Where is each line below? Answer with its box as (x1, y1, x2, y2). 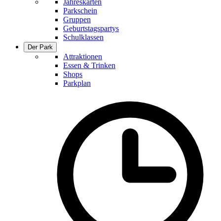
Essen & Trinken (63, 61, 115, 70)
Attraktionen (63, 52, 102, 61)
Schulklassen (63, 33, 104, 41)
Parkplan (63, 78, 91, 87)
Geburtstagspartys (63, 24, 119, 33)
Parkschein (63, 6, 97, 15)
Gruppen (63, 15, 91, 24)
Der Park (28, 43, 53, 51)
